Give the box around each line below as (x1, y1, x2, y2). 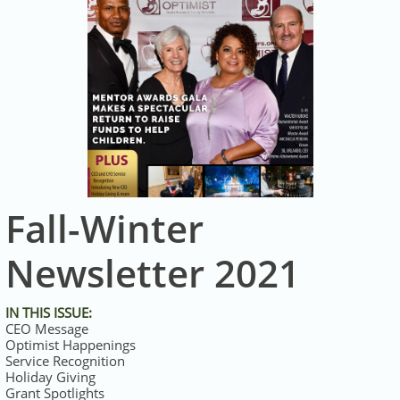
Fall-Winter (5, 203, 204, 254)
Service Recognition (5, 352, 125, 370)
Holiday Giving (5, 368, 96, 386)
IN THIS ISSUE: (5, 304, 92, 321)
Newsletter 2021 (5, 247, 300, 298)
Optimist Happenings (5, 336, 136, 354)
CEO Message (5, 320, 88, 337)
